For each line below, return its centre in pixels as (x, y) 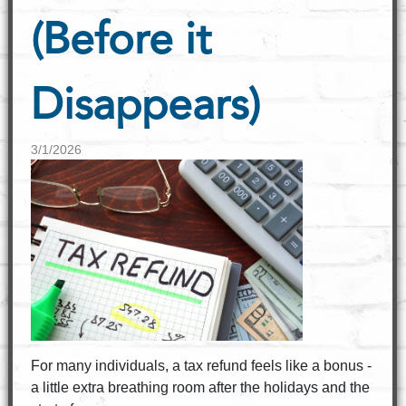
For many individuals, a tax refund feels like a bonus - (201, 366)
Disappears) (145, 108)
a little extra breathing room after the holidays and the (200, 387)
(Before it (121, 43)
